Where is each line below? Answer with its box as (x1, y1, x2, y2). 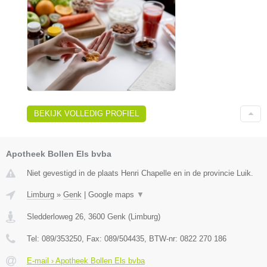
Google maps (88, 190, 136, 200)
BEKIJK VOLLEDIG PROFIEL (34, 109, 139, 119)
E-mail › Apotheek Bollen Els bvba (27, 256, 145, 266)
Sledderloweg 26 (27, 212, 83, 222)
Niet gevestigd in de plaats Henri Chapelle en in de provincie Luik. (27, 169, 253, 178)
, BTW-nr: (144, 234, 180, 244)
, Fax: (82, 234, 104, 244)
